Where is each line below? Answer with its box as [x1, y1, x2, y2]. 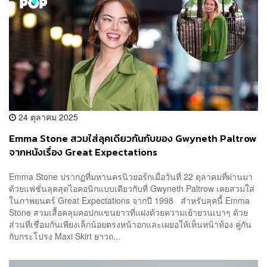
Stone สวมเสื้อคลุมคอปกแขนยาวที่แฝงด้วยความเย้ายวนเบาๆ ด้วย [9, 206, 248, 219]
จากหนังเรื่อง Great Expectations [9, 144, 157, 160]
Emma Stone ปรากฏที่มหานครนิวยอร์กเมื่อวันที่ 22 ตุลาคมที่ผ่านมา [9, 170, 253, 183]
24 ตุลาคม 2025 [16, 110, 78, 123]
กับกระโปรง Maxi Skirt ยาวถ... [9, 230, 120, 243]
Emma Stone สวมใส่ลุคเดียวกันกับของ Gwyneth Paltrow [9, 131, 257, 146]
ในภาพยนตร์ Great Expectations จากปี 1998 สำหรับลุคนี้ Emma [9, 194, 250, 207]
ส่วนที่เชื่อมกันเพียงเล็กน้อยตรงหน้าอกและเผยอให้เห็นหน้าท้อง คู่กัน [9, 218, 252, 231]
